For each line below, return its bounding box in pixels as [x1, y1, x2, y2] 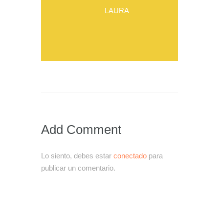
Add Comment [41, 123, 121, 137]
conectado [113, 152, 147, 160]
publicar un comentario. [41, 164, 115, 173]
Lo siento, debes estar [41, 152, 113, 160]
